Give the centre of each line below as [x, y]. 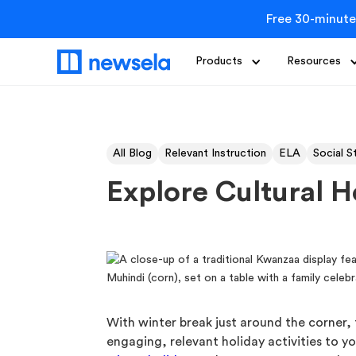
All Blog [133, 153]
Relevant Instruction [216, 153]
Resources [314, 61]
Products [219, 61]
